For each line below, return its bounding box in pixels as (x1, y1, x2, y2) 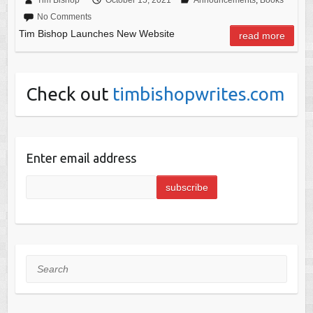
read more (239, 29, 286, 41)
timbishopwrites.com (112, 83, 284, 104)
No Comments (36, 11, 92, 22)
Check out (25, 83, 112, 104)
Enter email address (25, 150, 136, 165)
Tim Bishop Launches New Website (18, 27, 175, 39)
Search (25, 257, 57, 269)
